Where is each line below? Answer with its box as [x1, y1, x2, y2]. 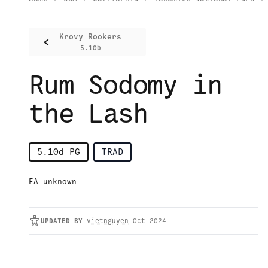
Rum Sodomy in [29, 68, 222, 102]
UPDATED [41, 217, 70, 226]
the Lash [29, 96, 148, 131]
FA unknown [29, 176, 77, 187]
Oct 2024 [133, 217, 166, 226]
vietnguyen [87, 217, 129, 226]
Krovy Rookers [59, 32, 121, 42]
